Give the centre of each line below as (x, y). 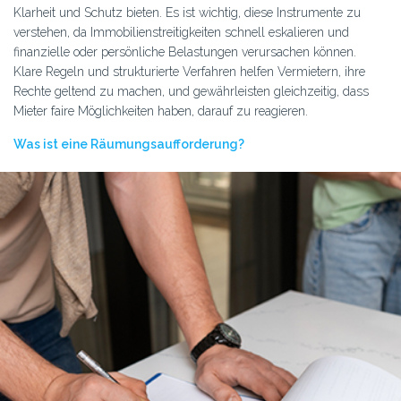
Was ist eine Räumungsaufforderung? (129, 144)
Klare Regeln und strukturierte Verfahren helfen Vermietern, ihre (189, 72)
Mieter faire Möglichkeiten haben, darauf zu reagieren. (161, 111)
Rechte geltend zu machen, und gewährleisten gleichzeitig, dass (191, 91)
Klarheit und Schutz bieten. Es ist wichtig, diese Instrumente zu (187, 13)
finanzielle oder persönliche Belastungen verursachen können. (185, 52)
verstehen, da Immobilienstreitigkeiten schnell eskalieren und (181, 32)
